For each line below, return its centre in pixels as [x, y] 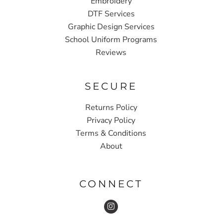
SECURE [111, 86]
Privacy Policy [111, 120]
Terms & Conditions [111, 133]
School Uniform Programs [111, 39]
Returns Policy [111, 107]
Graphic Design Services [111, 27]
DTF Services [111, 14]
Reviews [111, 52]
